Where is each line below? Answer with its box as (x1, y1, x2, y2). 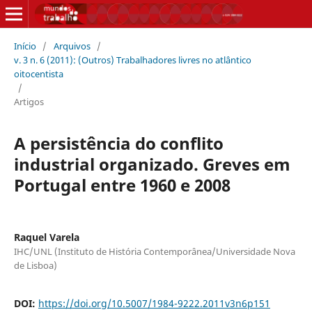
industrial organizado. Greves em (13, 152, 290, 175)
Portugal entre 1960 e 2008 (13, 173, 231, 196)
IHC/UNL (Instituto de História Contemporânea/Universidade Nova (13, 244, 295, 258)
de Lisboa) (13, 258, 57, 272)
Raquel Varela (13, 230, 79, 244)
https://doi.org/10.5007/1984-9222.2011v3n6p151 (38, 296, 270, 310)
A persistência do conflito (13, 131, 224, 155)
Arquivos (53, 39, 91, 52)
